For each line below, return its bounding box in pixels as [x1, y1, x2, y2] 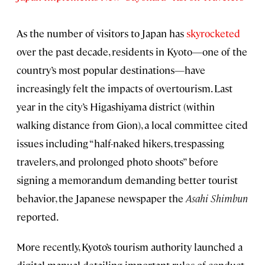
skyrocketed [186, 26, 240, 40]
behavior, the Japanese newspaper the [17, 191, 183, 205]
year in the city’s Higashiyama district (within [17, 99, 215, 113]
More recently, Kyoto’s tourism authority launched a [17, 240, 243, 253]
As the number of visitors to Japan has [17, 26, 186, 40]
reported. [17, 209, 59, 223]
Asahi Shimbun [183, 191, 248, 205]
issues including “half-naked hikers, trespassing [17, 136, 224, 150]
